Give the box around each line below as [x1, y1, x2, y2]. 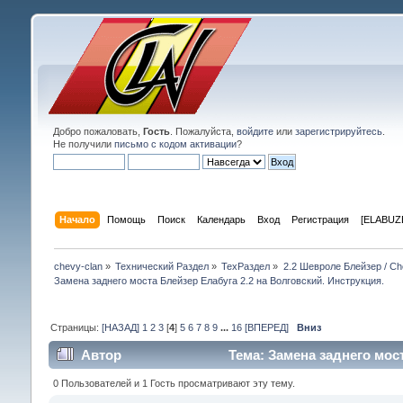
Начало [59, 213, 96, 225]
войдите [236, 126, 273, 137]
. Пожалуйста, [169, 126, 237, 137]
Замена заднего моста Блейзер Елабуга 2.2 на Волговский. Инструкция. [53, 274, 384, 286]
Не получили [52, 139, 114, 149]
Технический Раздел [115, 260, 210, 272]
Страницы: [49, 321, 102, 333]
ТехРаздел [221, 260, 271, 272]
